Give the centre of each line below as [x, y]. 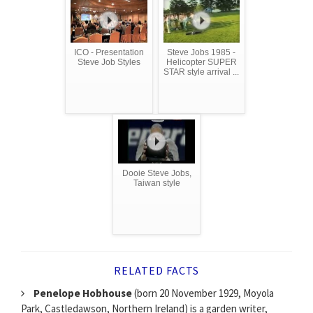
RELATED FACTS [156, 271]
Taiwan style [156, 183]
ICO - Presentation [109, 53]
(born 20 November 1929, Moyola [203, 293]
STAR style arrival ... [202, 72]
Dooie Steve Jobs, [156, 174]
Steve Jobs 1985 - [202, 53]
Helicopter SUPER [201, 63]
